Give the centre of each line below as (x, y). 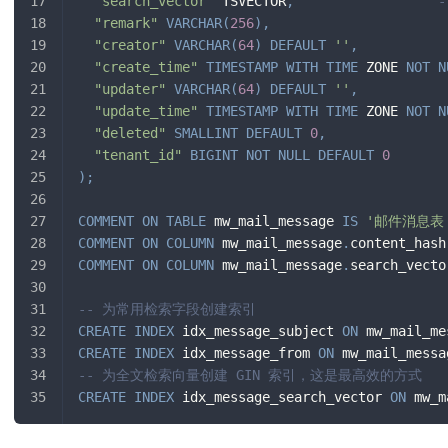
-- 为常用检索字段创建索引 (167, 309)
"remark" (126, 23)
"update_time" (146, 111)
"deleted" (130, 133)
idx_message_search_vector (282, 397)
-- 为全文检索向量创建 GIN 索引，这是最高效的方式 (250, 375)
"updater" (130, 89)
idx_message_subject (258, 331)
